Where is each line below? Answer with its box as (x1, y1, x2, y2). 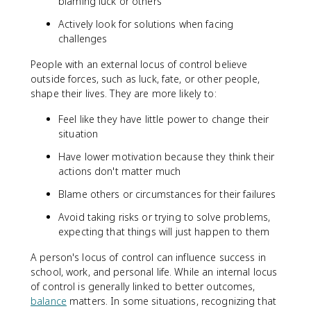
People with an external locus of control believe (31, 58, 248, 71)
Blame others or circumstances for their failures (58, 187, 276, 201)
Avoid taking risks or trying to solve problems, (58, 210, 271, 224)
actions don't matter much (58, 165, 181, 178)
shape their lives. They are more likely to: (31, 87, 217, 100)
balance (31, 294, 67, 308)
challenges (58, 32, 108, 45)
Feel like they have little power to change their (58, 112, 269, 126)
